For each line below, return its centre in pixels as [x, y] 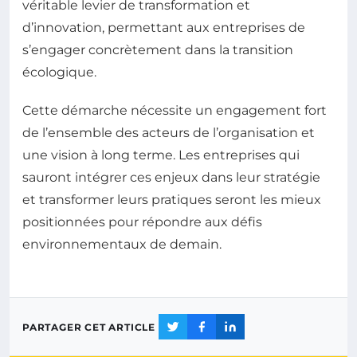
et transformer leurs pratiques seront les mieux [172, 200]
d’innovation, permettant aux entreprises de [164, 27]
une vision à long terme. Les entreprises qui [161, 155]
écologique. [59, 72]
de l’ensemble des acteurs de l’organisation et [169, 133]
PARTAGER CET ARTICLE [89, 327]
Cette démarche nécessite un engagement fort [175, 110]
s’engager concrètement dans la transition [158, 50]
